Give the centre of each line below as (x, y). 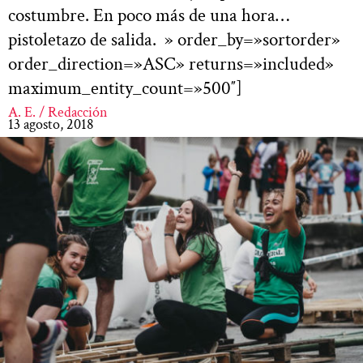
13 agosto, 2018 (51, 124)
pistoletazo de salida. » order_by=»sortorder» (174, 39)
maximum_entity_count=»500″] (125, 88)
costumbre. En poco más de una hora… (149, 15)
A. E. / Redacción (58, 112)
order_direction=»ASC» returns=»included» (171, 64)
